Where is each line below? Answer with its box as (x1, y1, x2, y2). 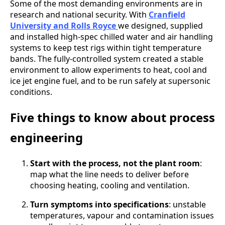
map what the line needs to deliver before (30, 169, 189, 180)
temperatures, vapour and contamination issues (30, 210, 214, 221)
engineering (10, 129, 83, 146)
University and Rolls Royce (10, 20, 118, 32)
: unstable (169, 199, 206, 210)
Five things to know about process (10, 109, 215, 126)
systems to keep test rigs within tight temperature (10, 42, 201, 54)
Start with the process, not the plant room (30, 158, 200, 169)
